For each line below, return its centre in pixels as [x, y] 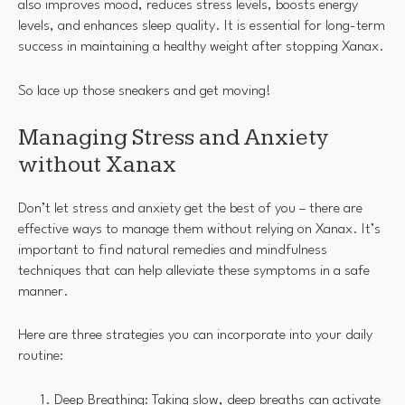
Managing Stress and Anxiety [174, 138]
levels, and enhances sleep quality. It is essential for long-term [202, 27]
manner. [43, 292]
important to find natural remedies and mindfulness [173, 250]
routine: [41, 357]
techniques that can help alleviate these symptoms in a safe [194, 271]
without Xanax [97, 165]
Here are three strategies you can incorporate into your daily [195, 336]
